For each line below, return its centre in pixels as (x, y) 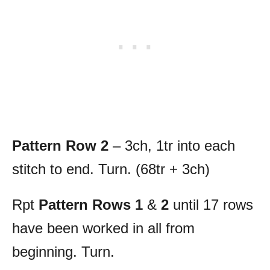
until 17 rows (211, 204)
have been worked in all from (103, 228)
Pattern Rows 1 (91, 204)
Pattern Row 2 (60, 145)
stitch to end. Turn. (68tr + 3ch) (111, 169)
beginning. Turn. (63, 251)
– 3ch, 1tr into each (172, 145)
